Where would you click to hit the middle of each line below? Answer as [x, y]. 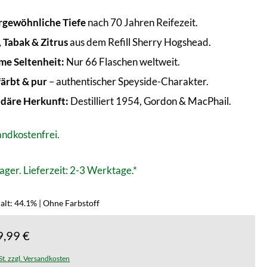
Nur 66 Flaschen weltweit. [122, 62]
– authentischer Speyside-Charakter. [128, 81]
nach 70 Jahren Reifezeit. [142, 22]
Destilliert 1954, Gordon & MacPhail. [150, 101]
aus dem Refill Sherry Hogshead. [140, 42]
